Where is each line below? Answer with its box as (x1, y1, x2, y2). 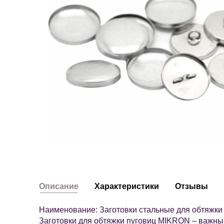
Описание (39, 182, 78, 191)
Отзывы (175, 182, 208, 191)
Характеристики (94, 182, 159, 191)
